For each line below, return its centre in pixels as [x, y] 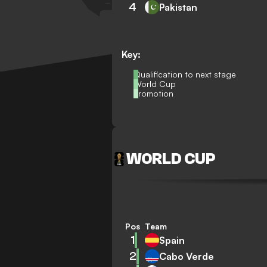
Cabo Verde [187, 256]
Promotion [154, 93]
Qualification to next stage [185, 74]
